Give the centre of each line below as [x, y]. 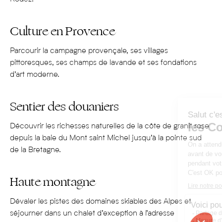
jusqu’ [142, 139]
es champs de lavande [99, 63]
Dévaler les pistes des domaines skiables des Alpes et [101, 202]
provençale [107, 51]
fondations [179, 63]
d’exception [117, 214]
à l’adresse [156, 214]
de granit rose [186, 127]
